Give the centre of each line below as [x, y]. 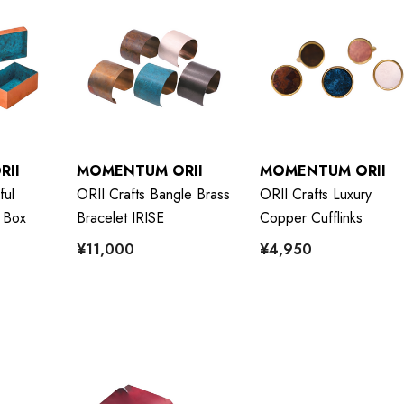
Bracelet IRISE [120, 217]
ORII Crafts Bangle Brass [153, 194]
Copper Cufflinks [311, 217]
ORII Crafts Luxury [315, 194]
